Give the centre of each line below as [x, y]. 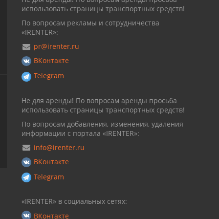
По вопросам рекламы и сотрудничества [90, 23]
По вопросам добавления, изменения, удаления [102, 124]
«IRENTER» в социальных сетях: [74, 201]
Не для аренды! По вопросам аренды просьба [99, 100]
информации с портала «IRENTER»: [80, 133]
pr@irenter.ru [56, 46]
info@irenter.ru [59, 147]
